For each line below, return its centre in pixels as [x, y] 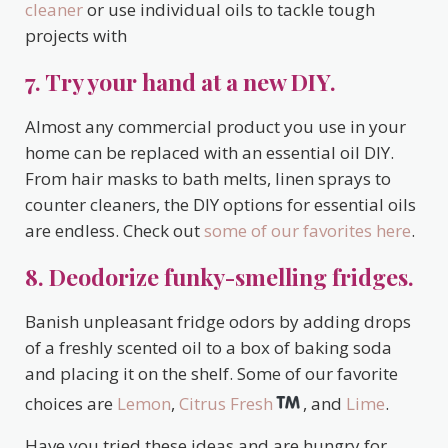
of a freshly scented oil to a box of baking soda [208, 348]
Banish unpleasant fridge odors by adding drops [218, 322]
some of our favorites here [307, 231]
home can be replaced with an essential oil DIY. [209, 153]
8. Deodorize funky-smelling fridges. [219, 277]
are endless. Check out [114, 231]
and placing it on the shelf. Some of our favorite [211, 374]
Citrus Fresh [226, 404]
